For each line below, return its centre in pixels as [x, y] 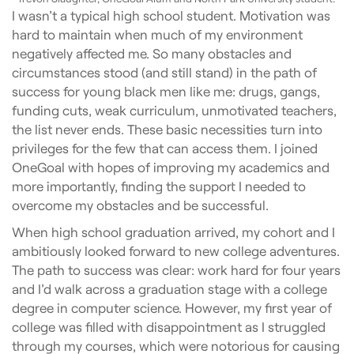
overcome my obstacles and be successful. [140, 205]
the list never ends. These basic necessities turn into [167, 129]
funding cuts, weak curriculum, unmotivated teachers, [174, 110]
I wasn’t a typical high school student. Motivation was [171, 15]
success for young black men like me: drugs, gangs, [166, 91]
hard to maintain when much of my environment [157, 34]
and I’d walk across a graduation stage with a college [169, 289]
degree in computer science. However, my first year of [172, 308]
